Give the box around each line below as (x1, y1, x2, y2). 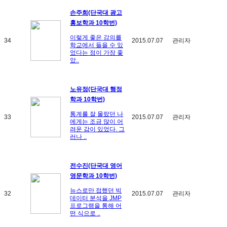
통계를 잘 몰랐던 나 (70, 110, 123, 118)
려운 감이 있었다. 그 (70, 125, 125, 133)
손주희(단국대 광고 (70, 9, 122, 16)
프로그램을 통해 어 (70, 202, 122, 209)
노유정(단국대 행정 (70, 85, 122, 93)
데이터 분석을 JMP (70, 194, 122, 202)
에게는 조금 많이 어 (70, 118, 123, 125)
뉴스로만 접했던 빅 (70, 186, 122, 194)
